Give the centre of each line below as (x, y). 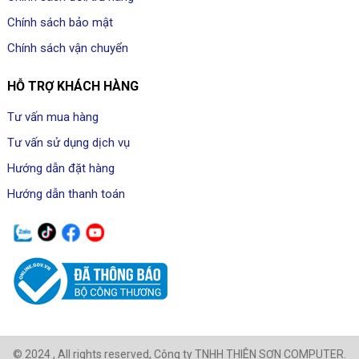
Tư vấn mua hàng (52, 117)
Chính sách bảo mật (60, 22)
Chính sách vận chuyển (67, 48)
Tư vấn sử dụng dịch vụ (68, 142)
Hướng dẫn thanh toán (66, 194)
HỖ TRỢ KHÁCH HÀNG (73, 86)
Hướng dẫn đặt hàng (61, 168)
